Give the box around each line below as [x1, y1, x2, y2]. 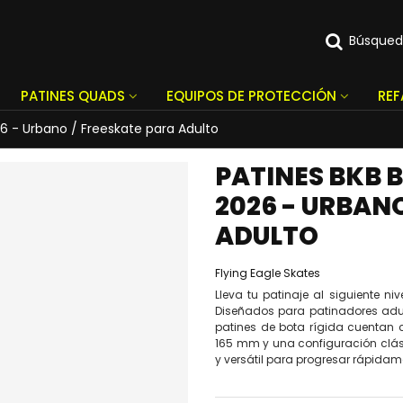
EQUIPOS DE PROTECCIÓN [166, 86, 336, 105]
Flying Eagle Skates [215, 265, 320, 281]
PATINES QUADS [21, 86, 125, 105]
